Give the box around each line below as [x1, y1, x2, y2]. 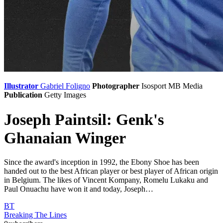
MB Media [168, 82, 203, 91]
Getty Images [44, 91, 86, 100]
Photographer [92, 82, 139, 91]
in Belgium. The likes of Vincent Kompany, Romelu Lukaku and [4, 176, 208, 185]
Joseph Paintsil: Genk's [4, 110, 164, 128]
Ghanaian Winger [4, 128, 126, 147]
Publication [4, 91, 42, 100]
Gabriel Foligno [40, 82, 90, 91]
